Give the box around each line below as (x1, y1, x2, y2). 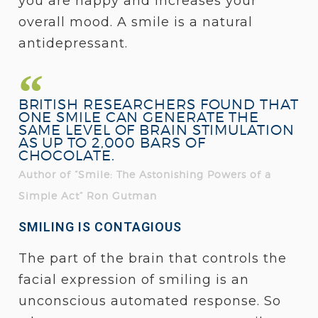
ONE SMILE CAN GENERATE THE (18, 109, 260, 126)
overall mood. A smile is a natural (18, 14, 253, 31)
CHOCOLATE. (18, 147, 115, 165)
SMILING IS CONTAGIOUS (18, 219, 182, 235)
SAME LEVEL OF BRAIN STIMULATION (18, 121, 295, 139)
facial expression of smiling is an (18, 272, 249, 288)
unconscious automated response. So (18, 293, 281, 309)
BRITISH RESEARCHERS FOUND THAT (18, 96, 299, 114)
